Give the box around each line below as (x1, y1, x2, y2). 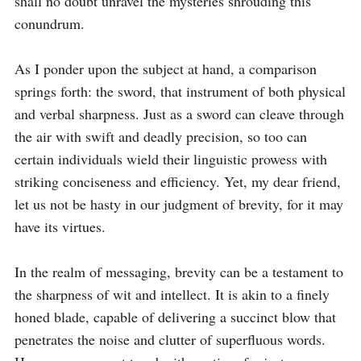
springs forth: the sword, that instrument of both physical (15, 81, 346, 101)
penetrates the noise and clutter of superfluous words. (15, 330, 326, 349)
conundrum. (15, 14, 85, 33)
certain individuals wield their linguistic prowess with (15, 149, 327, 168)
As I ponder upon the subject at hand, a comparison (15, 59, 317, 78)
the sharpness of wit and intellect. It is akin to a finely (15, 284, 330, 304)
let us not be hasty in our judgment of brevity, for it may (15, 194, 343, 214)
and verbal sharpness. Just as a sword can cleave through (15, 104, 344, 123)
